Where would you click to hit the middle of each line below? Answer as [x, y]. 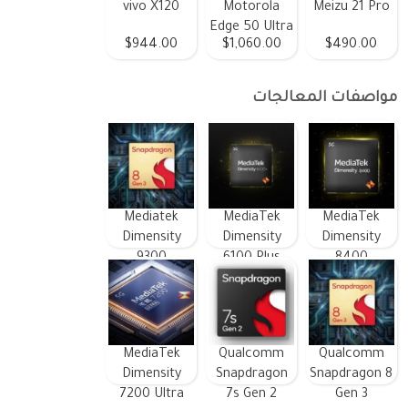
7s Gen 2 [251, 395]
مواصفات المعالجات [324, 98]
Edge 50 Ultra [251, 28]
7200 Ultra [151, 395]
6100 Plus [251, 258]
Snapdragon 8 [352, 375]
